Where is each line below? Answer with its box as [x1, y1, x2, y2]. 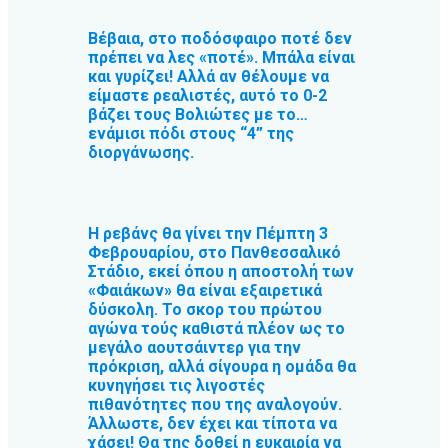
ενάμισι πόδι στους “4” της [88, 124, 294, 144]
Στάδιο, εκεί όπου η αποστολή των [88, 261, 354, 281]
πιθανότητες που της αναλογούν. [88, 394, 342, 414]
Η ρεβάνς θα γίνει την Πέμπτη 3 [88, 223, 328, 243]
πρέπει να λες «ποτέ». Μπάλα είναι [88, 48, 355, 68]
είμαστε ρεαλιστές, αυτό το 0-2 [88, 86, 327, 106]
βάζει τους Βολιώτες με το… [88, 105, 308, 125]
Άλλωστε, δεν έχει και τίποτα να [88, 413, 337, 433]
